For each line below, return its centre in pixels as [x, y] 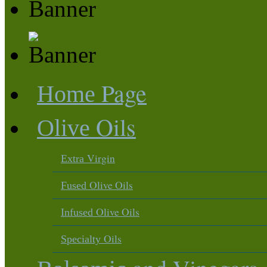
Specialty [82, 239]
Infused [78, 212]
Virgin [101, 158]
